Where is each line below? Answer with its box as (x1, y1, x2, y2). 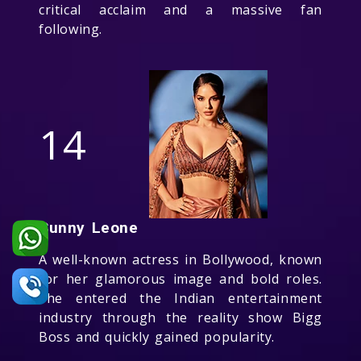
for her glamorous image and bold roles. (39, 269, 322, 288)
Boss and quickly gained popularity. (39, 327, 276, 346)
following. (39, 19, 102, 38)
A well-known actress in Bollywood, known (39, 250, 322, 268)
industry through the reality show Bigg (39, 308, 322, 326)
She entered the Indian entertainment (39, 288, 322, 307)
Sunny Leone (39, 218, 139, 237)
